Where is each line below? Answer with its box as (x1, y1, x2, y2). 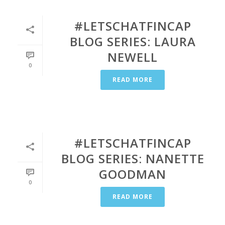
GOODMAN (99, 166, 166, 182)
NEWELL (107, 49, 158, 65)
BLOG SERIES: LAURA (69, 33, 196, 50)
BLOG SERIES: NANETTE (61, 150, 204, 167)
